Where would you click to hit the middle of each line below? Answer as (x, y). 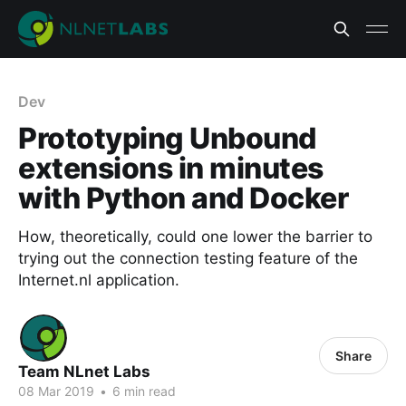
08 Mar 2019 (56, 391)
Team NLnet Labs (84, 372)
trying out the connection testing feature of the (188, 258)
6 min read (142, 391)
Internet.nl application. (99, 280)
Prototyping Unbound (167, 138)
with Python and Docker (184, 198)
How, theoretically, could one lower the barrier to (195, 237)
